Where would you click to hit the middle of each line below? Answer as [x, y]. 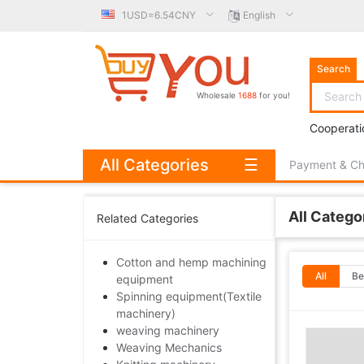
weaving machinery [168, 330]
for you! [273, 95]
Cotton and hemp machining [191, 262]
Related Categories [147, 218]
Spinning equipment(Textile [189, 296]
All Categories [154, 165]
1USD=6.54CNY [159, 15]
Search [334, 69]
